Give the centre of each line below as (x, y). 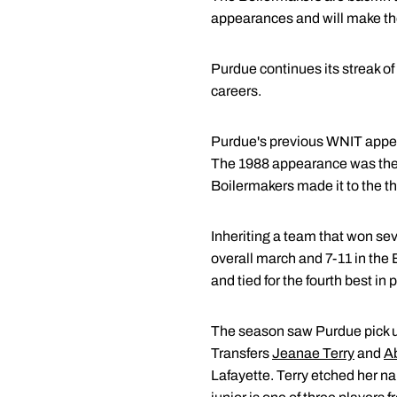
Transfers (241, 353)
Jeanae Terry (313, 353)
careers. (236, 91)
